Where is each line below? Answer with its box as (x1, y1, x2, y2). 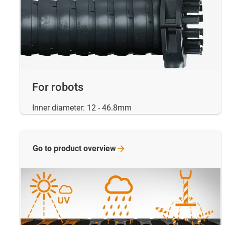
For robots (32, 80, 83, 93)
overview (83, 143, 116, 153)
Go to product (33, 143, 83, 153)
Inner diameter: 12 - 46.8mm (32, 102, 132, 113)
